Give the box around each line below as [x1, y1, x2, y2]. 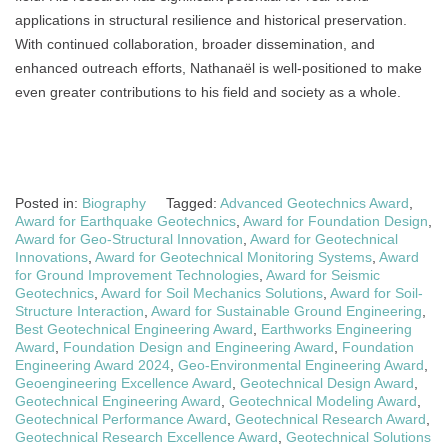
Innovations [15, 249, 88, 266]
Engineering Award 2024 [15, 357, 170, 374]
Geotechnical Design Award [240, 375, 414, 392]
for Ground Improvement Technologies [15, 267, 259, 284]
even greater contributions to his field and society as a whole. [15, 84, 401, 101]
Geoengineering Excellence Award [15, 375, 232, 392]
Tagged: [166, 195, 220, 212]
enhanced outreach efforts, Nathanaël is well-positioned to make [15, 60, 422, 77]
